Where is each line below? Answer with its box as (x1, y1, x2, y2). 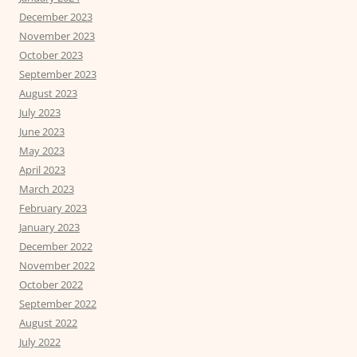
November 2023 (19, 29, 95, 44)
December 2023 (19, 10, 92, 25)
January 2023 (19, 220, 80, 235)
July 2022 (19, 335, 61, 350)
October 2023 (19, 48, 83, 63)
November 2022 (19, 258, 95, 273)
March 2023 (19, 182, 74, 197)
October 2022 (19, 277, 83, 292)
